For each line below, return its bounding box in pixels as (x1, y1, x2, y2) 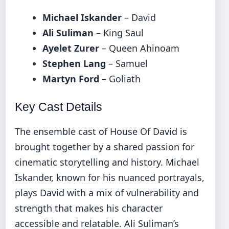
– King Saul (94, 26, 144, 39)
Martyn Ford (42, 72, 99, 85)
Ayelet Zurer (42, 41, 99, 54)
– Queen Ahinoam (99, 41, 179, 54)
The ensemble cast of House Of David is (15, 125, 187, 138)
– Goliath (99, 72, 141, 85)
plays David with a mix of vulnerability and (15, 186, 199, 199)
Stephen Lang (42, 57, 106, 70)
